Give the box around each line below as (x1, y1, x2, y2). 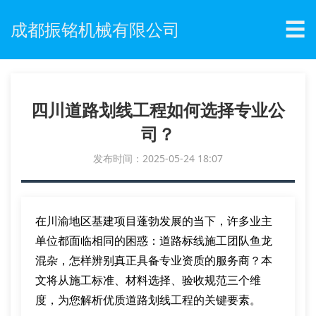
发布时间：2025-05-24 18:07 (93, 152, 223, 165)
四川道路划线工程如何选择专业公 (31, 98, 285, 121)
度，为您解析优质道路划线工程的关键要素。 (35, 292, 261, 308)
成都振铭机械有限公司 (11, 18, 180, 41)
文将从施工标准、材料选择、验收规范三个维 (35, 272, 261, 288)
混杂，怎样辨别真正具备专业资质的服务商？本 (35, 253, 272, 268)
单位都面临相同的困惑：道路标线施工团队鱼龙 (35, 233, 272, 248)
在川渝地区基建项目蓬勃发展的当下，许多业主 (35, 213, 272, 229)
